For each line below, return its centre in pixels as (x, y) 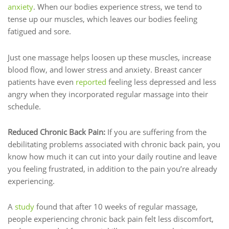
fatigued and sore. (39, 31)
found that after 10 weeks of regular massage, (116, 207)
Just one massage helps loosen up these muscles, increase (109, 57)
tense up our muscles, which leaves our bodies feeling (102, 19)
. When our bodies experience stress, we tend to (118, 7)
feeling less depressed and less (161, 82)
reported (91, 82)
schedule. (24, 106)
